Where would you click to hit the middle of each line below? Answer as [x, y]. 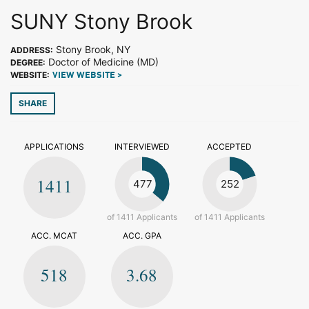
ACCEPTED [229, 147]
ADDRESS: [32, 50]
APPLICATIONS [54, 147]
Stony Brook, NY [92, 49]
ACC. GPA [142, 236]
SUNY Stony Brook [101, 21]
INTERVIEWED [142, 147]
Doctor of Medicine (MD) [102, 62]
